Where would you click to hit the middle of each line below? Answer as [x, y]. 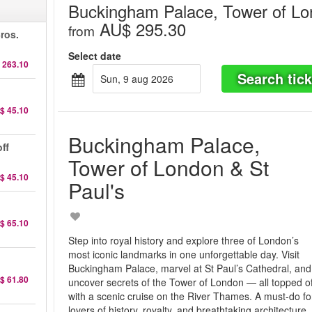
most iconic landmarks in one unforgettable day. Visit [184, 254]
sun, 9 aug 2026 [140, 79]
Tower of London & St [169, 167]
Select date [95, 56]
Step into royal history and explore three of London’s [184, 240]
